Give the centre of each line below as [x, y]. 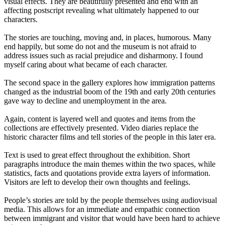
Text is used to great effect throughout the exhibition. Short [97, 155]
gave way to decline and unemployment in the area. [85, 101]
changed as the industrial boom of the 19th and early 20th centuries [110, 92]
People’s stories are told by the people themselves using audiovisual [110, 200]
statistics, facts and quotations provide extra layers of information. [107, 173]
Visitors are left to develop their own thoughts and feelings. [97, 182]
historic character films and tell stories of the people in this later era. [110, 137]
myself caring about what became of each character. [86, 65]
